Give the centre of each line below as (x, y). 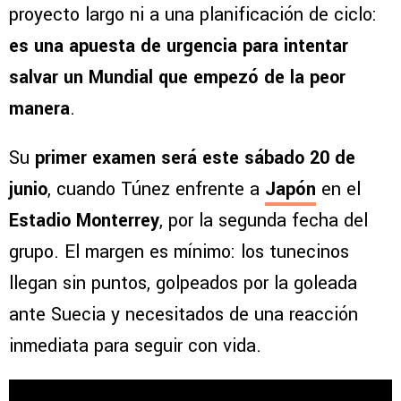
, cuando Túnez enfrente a (156, 190)
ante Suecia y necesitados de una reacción (183, 315)
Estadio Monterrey (84, 221)
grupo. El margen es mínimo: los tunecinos (179, 252)
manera (39, 109)
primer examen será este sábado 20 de (195, 158)
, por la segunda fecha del (264, 221)
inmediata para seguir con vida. (135, 346)
